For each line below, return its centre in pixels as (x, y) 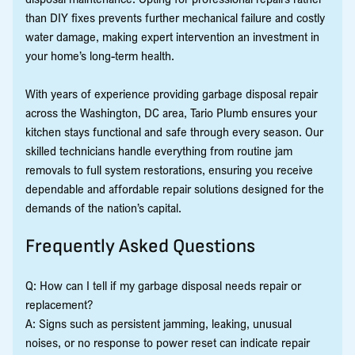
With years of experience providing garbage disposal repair (172, 93)
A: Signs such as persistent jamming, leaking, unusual (158, 323)
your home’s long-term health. (100, 55)
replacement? (59, 304)
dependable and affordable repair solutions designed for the (175, 188)
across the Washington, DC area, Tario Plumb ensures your (171, 112)
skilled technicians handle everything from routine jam (159, 150)
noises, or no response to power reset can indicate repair (168, 342)
